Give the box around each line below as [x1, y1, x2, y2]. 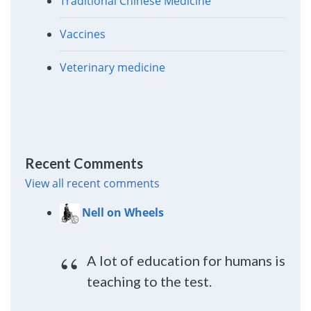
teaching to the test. [87, 272, 212, 289]
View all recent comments [24, 175, 160, 191]
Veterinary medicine [59, 60, 165, 76]
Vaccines [59, 26, 106, 42]
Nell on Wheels [81, 204, 164, 220]
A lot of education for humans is [87, 251, 286, 269]
